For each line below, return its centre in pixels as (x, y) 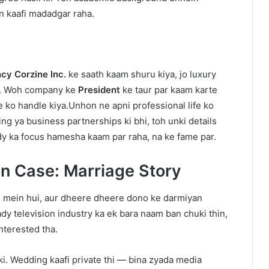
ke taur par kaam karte (169, 90)
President (99, 90)
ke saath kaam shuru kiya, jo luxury (141, 74)
